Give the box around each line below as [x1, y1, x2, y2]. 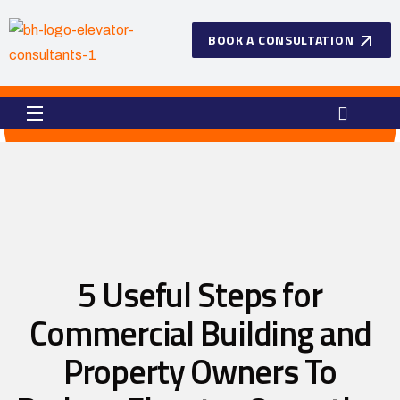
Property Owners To [62, 346, 337, 397]
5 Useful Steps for [78, 269, 322, 321]
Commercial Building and [29, 307, 371, 359]
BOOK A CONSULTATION [207, 30, 354, 49]
